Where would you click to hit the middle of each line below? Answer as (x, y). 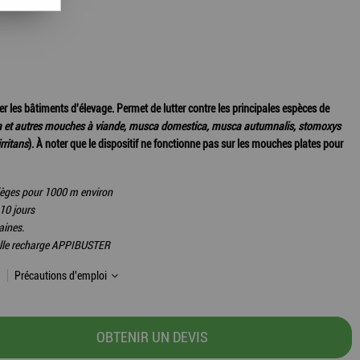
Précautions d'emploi (62, 276)
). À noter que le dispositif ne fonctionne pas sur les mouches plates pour (186, 144)
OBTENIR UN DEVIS (153, 337)
